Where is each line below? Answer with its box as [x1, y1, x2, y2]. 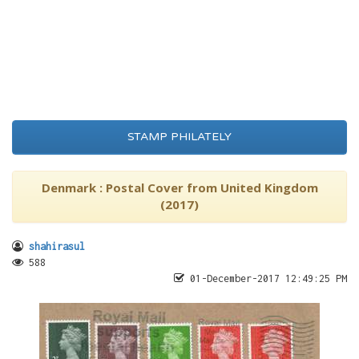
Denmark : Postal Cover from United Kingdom [41, 179, 318, 196]
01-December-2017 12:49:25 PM [184, 272, 347, 284]
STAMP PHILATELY [127, 130, 232, 143]
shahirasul [29, 240, 85, 252]
